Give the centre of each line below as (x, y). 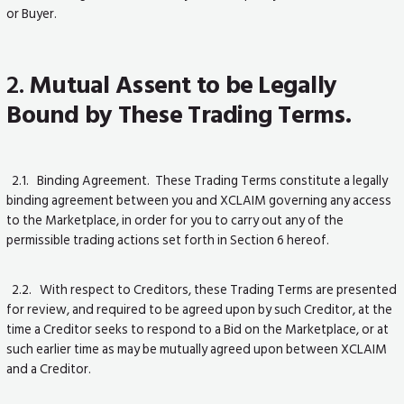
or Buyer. (32, 13)
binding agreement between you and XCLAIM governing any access (199, 200)
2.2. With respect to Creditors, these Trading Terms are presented (202, 290)
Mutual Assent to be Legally (183, 85)
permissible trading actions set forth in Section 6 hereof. (168, 239)
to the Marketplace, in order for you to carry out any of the (175, 220)
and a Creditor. (49, 369)
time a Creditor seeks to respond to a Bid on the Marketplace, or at (198, 330)
